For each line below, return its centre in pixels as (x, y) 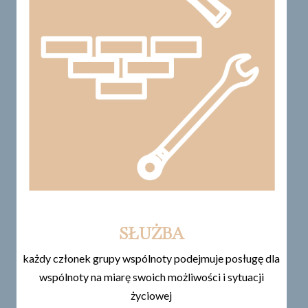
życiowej (152, 295)
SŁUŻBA (151, 233)
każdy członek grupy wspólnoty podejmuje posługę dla (152, 258)
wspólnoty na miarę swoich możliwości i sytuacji (151, 276)
